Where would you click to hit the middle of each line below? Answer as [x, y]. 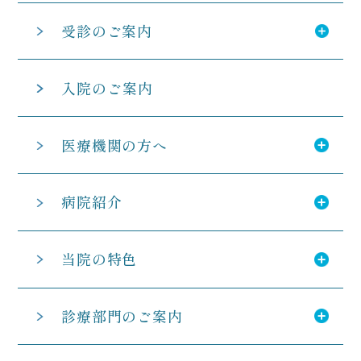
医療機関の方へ [114, 145]
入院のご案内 [107, 87]
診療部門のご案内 [122, 315]
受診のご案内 [107, 31]
